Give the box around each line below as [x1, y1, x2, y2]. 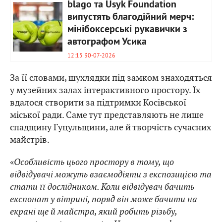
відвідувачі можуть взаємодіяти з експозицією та [10, 168, 212, 180]
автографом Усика [67, 35, 147, 49]
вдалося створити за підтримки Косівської [10, 96, 186, 108]
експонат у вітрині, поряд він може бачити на [10, 193, 197, 205]
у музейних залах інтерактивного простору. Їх [10, 84, 200, 96]
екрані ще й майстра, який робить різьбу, [10, 205, 177, 217]
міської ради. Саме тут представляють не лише [10, 109, 204, 120]
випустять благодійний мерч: [67, 10, 194, 24]
